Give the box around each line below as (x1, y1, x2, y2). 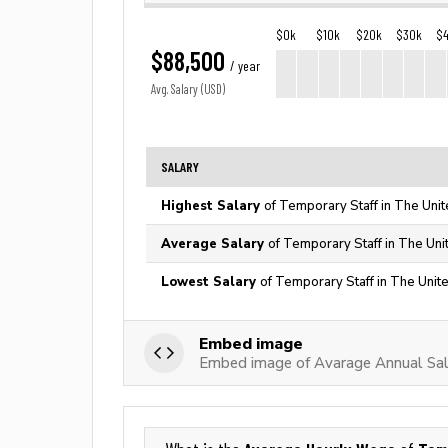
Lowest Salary (161, 274, 260, 289)
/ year (230, 58, 260, 74)
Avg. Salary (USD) (151, 82, 225, 97)
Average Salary (161, 236, 268, 251)
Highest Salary (161, 198, 264, 213)
